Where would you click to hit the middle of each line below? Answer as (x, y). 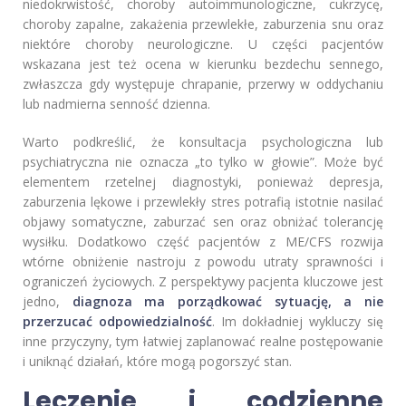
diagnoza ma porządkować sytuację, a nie (228, 302)
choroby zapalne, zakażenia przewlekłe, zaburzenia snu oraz (203, 24)
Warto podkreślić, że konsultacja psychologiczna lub (203, 142)
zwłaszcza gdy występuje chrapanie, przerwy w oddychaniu (203, 84)
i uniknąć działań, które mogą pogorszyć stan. (157, 362)
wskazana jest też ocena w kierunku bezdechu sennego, (203, 64)
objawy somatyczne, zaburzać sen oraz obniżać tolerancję (203, 222)
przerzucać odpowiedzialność (117, 322)
